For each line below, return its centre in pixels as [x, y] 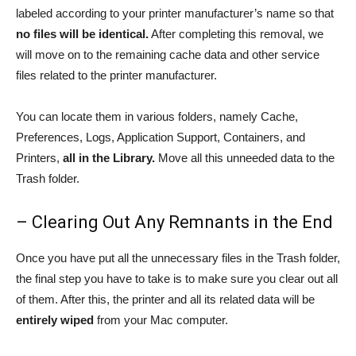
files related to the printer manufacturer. [116, 75]
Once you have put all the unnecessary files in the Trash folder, [178, 258]
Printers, [39, 158]
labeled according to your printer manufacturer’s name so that [175, 14]
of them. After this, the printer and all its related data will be [165, 300]
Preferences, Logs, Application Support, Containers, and [161, 137]
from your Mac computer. [161, 320]
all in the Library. [109, 158]
